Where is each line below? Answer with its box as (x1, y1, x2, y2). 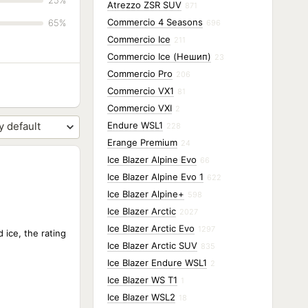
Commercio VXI (107, 102, 172, 113)
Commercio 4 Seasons (107, 16, 203, 27)
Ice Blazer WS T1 (107, 274, 177, 285)
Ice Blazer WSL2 (107, 291, 175, 302)
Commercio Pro (107, 68, 173, 79)
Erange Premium (107, 137, 177, 148)
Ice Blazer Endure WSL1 (107, 257, 207, 268)
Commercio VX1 (107, 85, 174, 96)
